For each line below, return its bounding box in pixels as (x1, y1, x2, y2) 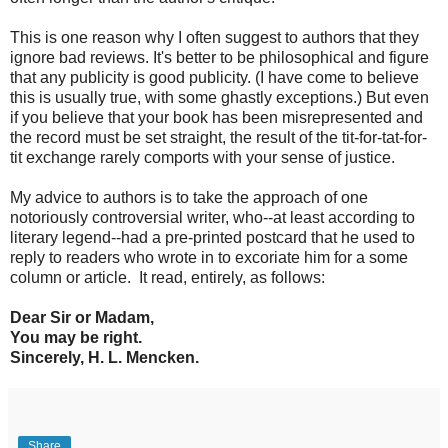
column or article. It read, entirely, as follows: (10, 268, 325, 286)
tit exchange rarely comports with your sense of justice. (10, 148, 395, 166)
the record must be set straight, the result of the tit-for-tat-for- (10, 128, 427, 146)
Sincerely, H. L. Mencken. (10, 348, 199, 366)
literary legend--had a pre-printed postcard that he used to (10, 228, 415, 246)
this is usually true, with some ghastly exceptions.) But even (10, 88, 429, 106)
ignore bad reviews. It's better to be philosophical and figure (10, 48, 429, 66)
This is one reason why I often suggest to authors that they (10, 28, 419, 46)
